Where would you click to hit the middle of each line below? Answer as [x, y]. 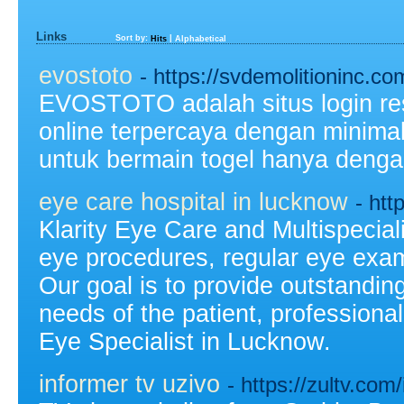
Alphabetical [201, 38]
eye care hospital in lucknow [193, 202]
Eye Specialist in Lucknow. [185, 341]
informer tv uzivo [129, 384]
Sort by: [133, 37]
